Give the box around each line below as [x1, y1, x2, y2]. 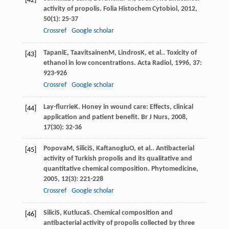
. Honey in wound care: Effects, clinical [78, 103, 193, 111]
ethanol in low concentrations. [43, 59, 138, 67]
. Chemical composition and [89, 209, 173, 217]
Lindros [118, 49, 141, 57]
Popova [43, 144, 66, 152]
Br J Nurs [141, 113, 168, 121]
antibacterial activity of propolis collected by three [43, 219, 195, 227]
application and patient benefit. [43, 113, 141, 121]
